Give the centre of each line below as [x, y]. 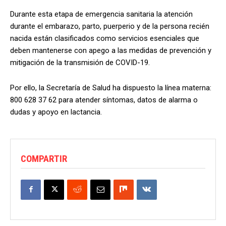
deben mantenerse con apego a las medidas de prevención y [111, 50]
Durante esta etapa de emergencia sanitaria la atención [101, 14]
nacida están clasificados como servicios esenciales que [105, 38]
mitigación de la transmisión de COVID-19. [80, 62]
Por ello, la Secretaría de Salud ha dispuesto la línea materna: [111, 88]
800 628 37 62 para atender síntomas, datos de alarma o [104, 100]
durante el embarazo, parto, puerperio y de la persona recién [110, 26]
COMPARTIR [44, 158]
